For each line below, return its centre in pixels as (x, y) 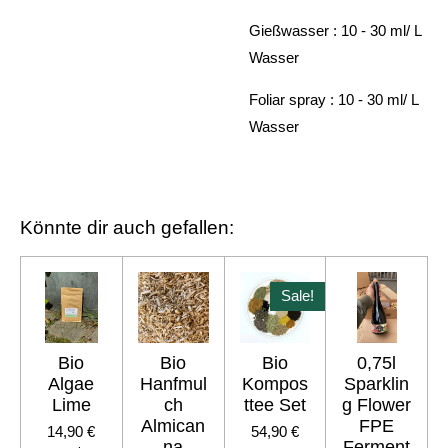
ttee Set (274, 404)
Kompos (274, 383)
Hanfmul (173, 383)
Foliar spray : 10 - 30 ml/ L (333, 99)
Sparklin (377, 383)
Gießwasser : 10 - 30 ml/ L (337, 30)
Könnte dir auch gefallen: (127, 227)
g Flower (377, 404)
